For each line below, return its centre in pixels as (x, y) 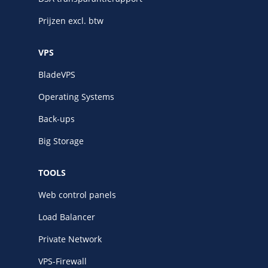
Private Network (70, 239)
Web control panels (77, 194)
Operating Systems (76, 96)
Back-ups (57, 118)
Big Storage (61, 141)
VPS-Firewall (63, 261)
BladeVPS (57, 74)
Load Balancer (67, 217)
